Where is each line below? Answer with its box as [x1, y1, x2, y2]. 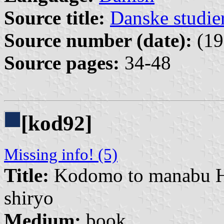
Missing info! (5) [4, 145, 117, 164]
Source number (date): [4, 29, 192, 51]
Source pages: [4, 51, 119, 73]
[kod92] [21, 111, 92, 135]
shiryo [4, 187, 53, 209]
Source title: [4, 6, 105, 28]
